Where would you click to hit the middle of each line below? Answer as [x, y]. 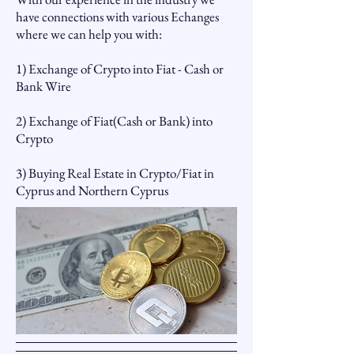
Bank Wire [43, 86]
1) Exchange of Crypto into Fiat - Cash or [120, 69]
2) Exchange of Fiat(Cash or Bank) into [114, 121]
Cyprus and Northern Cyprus [92, 190]
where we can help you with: [89, 34]
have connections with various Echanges [117, 17]
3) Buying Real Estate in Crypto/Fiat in [115, 173]
